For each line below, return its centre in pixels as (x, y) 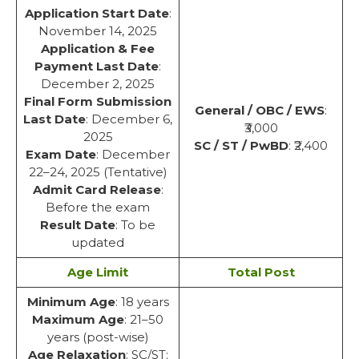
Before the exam (98, 207)
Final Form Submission (98, 101)
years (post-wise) (98, 337)
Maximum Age (78, 319)
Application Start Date (97, 13)
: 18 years (142, 301)
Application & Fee (98, 48)
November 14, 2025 (98, 30)
